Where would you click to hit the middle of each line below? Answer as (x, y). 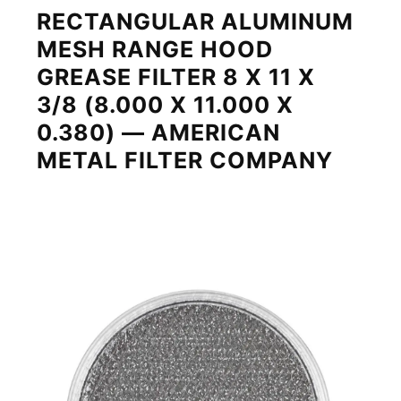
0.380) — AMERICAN (159, 133)
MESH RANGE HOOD (155, 50)
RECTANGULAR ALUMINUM (196, 22)
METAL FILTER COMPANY (185, 161)
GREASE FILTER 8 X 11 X (176, 77)
